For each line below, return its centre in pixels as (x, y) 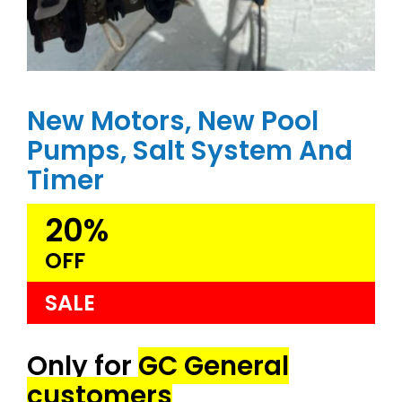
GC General (213, 366)
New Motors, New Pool (172, 121)
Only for (82, 366)
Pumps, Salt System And (189, 151)
